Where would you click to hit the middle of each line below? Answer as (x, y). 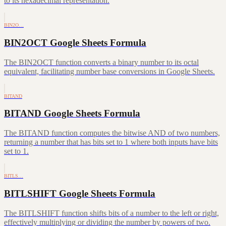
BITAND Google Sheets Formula (72, 114)
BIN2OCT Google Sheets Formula (75, 42)
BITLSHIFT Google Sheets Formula (80, 193)
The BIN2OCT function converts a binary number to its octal (101, 62)
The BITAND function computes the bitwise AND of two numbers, (112, 133)
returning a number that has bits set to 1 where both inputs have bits (111, 142)
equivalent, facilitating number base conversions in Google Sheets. (109, 71)
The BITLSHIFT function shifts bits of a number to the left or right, (111, 213)
